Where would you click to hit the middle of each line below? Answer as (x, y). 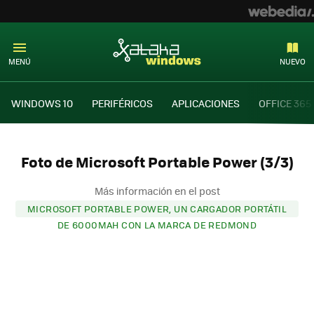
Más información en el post (157, 190)
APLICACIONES (206, 103)
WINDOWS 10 (42, 103)
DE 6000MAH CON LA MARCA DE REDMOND (157, 224)
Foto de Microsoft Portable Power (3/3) (157, 162)
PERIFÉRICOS (122, 103)
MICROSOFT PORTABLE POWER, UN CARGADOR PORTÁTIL (157, 208)
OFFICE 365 (285, 103)
